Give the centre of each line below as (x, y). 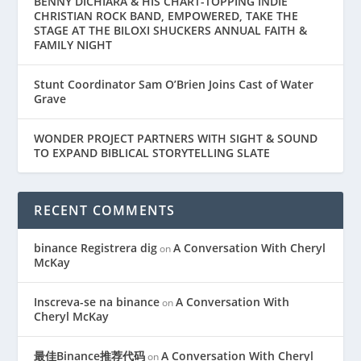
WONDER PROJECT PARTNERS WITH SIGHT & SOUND (176, 138)
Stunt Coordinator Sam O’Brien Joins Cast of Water (174, 84)
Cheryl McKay (72, 316)
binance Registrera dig (96, 247)
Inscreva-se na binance (97, 301)
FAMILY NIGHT (73, 44)
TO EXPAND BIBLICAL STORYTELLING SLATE (152, 152)
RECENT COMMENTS (105, 210)
